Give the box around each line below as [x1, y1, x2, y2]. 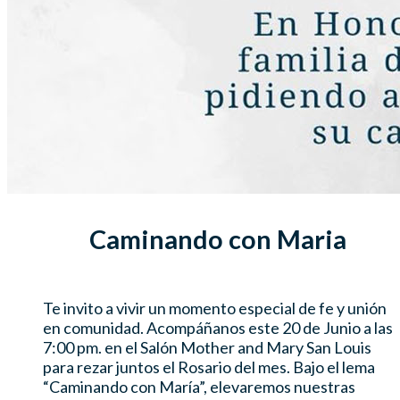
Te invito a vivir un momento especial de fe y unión [43, 297, 387, 318]
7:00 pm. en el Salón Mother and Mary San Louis [43, 337, 371, 357]
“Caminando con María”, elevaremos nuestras [43, 376, 355, 396]
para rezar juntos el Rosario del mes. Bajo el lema [43, 356, 375, 377]
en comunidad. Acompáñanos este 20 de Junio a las [43, 317, 393, 337]
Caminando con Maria [89, 224, 346, 254]
